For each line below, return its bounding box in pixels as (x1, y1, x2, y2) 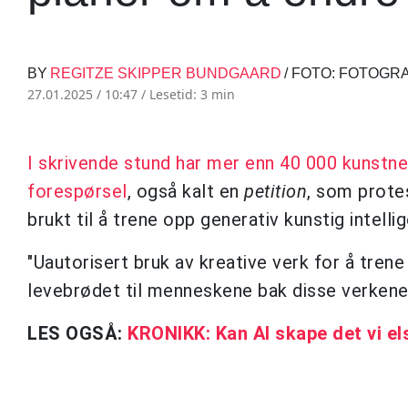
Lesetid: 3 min (149, 85, 235, 103)
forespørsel (27, 179, 127, 202)
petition (244, 179, 307, 202)
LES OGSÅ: (27, 321, 127, 344)
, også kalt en (127, 179, 244, 202)
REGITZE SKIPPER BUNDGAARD (50, 65, 281, 81)
